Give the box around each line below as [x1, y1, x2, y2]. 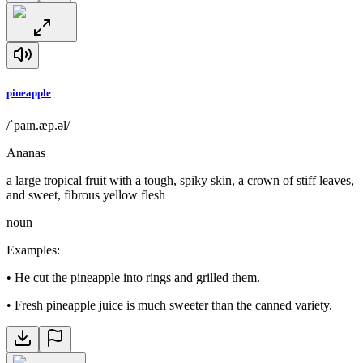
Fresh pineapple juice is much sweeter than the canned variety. [15, 297, 332, 312]
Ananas [6, 145, 45, 160]
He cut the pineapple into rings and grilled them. [15, 270, 260, 284]
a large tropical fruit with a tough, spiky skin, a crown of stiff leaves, [6, 173, 354, 187]
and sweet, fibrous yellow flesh [6, 187, 165, 202]
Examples [6, 242, 57, 257]
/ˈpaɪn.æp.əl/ [6, 117, 70, 132]
